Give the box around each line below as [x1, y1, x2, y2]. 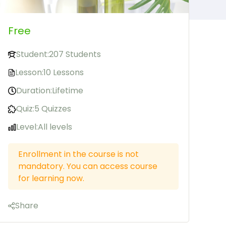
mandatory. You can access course [18, 160, 157, 173]
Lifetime [52, 85, 83, 97]
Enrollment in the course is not [18, 148, 139, 160]
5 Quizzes [34, 103, 71, 115]
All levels [38, 121, 72, 133]
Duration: [16, 85, 52, 97]
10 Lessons [43, 67, 84, 79]
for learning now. [18, 173, 84, 185]
